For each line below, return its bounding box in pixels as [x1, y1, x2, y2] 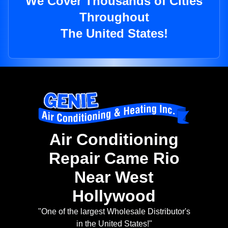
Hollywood [72, 187, 156, 206]
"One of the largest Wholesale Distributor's [38, 207, 190, 216]
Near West [74, 168, 154, 187]
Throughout [79, 10, 149, 24]
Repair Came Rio [48, 149, 180, 168]
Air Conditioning [49, 130, 179, 149]
